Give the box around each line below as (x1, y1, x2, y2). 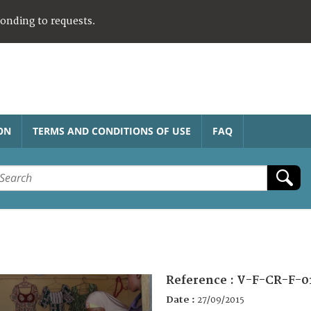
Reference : (166, 273, 237, 287)
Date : (166, 294, 197, 305)
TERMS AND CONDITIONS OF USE (33, 124, 191, 137)
